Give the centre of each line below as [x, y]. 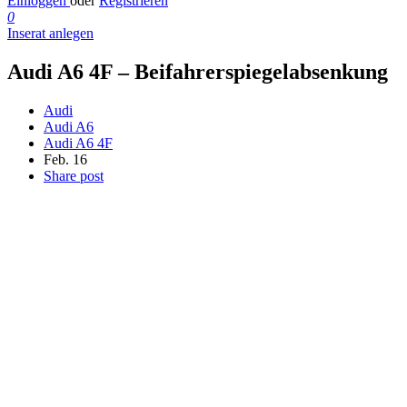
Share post [74, 175]
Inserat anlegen [50, 33]
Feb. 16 [65, 159]
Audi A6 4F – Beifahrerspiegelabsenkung [198, 71]
